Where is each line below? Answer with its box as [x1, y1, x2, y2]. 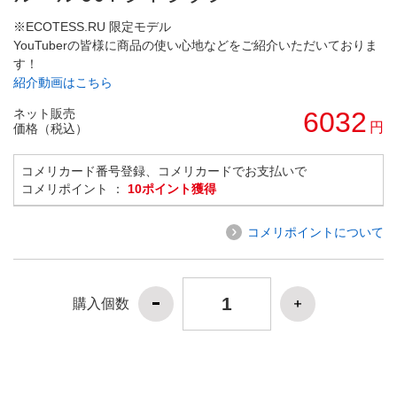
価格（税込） [13, 121, 88, 136]
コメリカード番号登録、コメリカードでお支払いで [21, 163, 307, 178]
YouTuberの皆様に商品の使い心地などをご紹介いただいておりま [13, 37, 378, 52]
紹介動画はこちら [13, 74, 113, 90]
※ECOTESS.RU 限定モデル [13, 19, 171, 34]
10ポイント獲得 [128, 181, 216, 196]
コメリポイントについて [247, 224, 384, 239]
